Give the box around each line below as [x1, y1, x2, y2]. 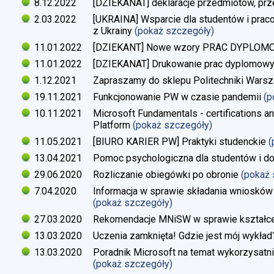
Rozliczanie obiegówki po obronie [93, 168, 239, 180]
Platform [93, 119, 130, 131]
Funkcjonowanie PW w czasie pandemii [93, 91, 261, 103]
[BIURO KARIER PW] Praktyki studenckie [93, 135, 266, 147]
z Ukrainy [93, 24, 132, 37]
